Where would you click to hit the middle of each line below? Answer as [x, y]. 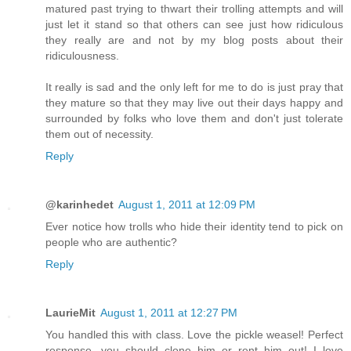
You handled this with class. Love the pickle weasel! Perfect [194, 334]
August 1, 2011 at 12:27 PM [169, 312]
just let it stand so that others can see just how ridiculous [194, 24]
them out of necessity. [100, 134]
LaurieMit [71, 312]
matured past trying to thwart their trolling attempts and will [194, 8]
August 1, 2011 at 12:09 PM [187, 204]
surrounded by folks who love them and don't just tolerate [194, 118]
